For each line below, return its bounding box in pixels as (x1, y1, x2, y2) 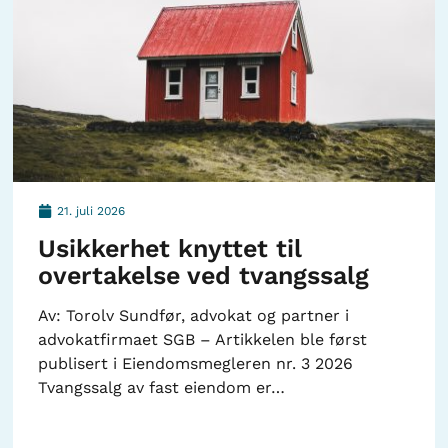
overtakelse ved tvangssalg (38, 260, 370, 290)
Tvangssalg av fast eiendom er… (38, 377, 286, 397)
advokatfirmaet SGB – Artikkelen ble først (38, 329, 368, 349)
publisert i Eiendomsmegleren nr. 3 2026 (38, 353, 354, 373)
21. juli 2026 (57, 203, 126, 218)
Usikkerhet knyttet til (38, 233, 302, 263)
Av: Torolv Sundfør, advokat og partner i (38, 305, 350, 325)
